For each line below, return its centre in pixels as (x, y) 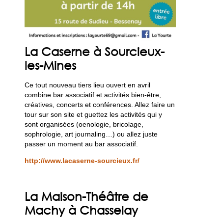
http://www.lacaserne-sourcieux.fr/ (82, 161)
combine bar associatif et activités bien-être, (93, 95)
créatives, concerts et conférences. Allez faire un (100, 104)
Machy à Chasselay (82, 210)
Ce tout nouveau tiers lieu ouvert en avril (88, 85)
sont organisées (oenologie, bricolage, (84, 124)
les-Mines (51, 65)
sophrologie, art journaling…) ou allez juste (91, 134)
